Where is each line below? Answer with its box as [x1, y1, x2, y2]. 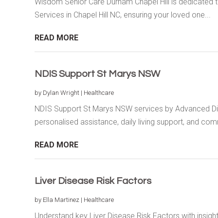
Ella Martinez [42, 196, 79, 203]
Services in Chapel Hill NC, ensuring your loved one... [34, 10, 211, 19]
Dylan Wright [42, 89, 79, 96]
